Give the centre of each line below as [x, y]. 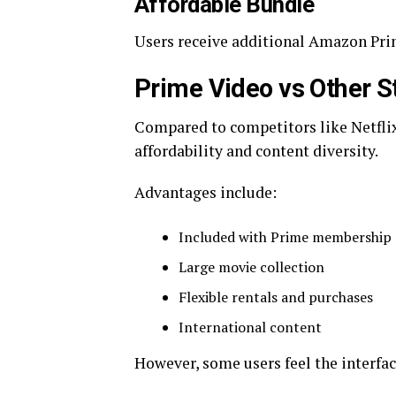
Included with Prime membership [285, 237]
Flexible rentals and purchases [276, 297]
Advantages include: [206, 192]
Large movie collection [251, 267]
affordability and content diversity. [256, 151]
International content [250, 327]
